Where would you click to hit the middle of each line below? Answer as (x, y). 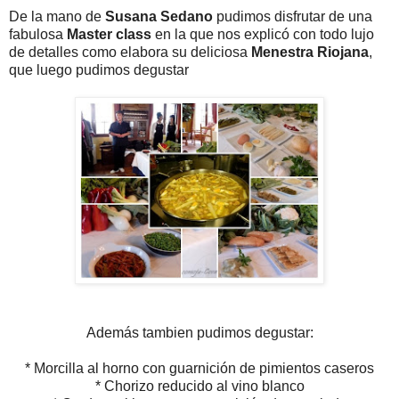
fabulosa (38, 34)
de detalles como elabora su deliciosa (130, 52)
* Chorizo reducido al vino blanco (199, 386)
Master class (109, 34)
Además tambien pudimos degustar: (199, 332)
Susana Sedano (159, 16)
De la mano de (57, 16)
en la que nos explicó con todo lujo (263, 34)
